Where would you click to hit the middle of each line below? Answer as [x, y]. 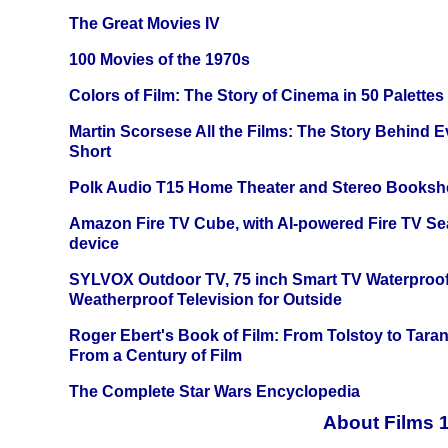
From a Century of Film [155, 356]
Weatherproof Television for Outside [205, 300]
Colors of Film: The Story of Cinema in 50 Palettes [256, 96]
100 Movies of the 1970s [159, 60]
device [94, 244]
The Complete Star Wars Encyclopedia [214, 392]
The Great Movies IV [144, 24]
